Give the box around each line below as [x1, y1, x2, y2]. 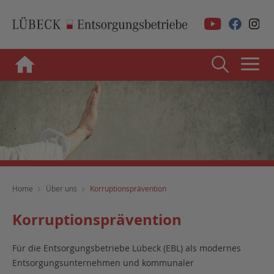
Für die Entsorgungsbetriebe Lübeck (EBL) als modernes [12, 242, 241, 254]
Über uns [46, 183, 77, 193]
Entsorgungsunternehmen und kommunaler [12, 257, 194, 268]
